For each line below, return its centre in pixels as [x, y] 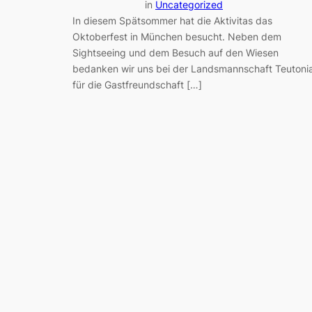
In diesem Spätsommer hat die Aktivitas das [172, 21]
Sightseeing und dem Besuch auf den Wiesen [175, 53]
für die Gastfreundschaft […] [137, 85]
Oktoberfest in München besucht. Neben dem [177, 37]
